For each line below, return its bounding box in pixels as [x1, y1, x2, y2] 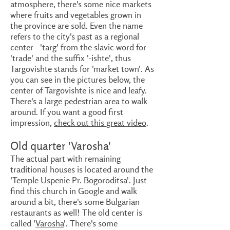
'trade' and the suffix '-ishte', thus [10, 52, 131, 63]
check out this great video [54, 117, 146, 128]
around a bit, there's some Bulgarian [10, 196, 140, 207]
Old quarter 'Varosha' [10, 139, 111, 153]
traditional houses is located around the [10, 164, 153, 175]
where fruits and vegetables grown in [10, 9, 141, 20]
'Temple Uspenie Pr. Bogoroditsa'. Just [10, 175, 147, 185]
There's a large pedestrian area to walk [10, 95, 147, 106]
